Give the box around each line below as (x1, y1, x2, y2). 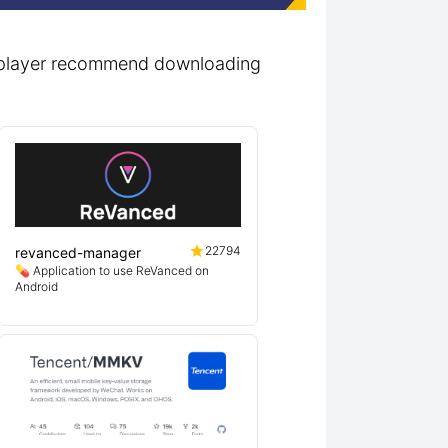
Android (15, 279, 58, 294)
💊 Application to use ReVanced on (15, 263, 209, 278)
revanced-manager (15, 244, 141, 261)
